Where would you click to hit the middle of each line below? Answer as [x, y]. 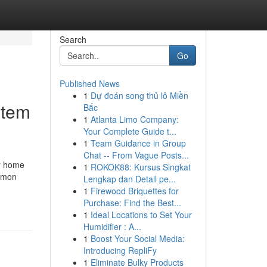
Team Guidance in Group [138, 143]
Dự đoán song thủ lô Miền [139, 95]
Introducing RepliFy [120, 250]
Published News [89, 83]
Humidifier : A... [112, 226]
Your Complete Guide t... [130, 131]
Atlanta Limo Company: [134, 119]
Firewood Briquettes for [134, 191]
